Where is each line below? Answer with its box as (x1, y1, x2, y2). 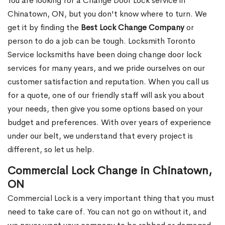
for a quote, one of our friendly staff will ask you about (8, 90, 204, 101)
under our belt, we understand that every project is (8, 131, 193, 142)
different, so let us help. (8, 144, 94, 155)
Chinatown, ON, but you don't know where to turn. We (8, 9, 207, 20)
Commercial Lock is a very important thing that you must (8, 193, 214, 204)
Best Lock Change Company (81, 22, 184, 33)
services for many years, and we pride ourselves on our (8, 63, 205, 74)
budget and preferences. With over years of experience (8, 117, 211, 128)
